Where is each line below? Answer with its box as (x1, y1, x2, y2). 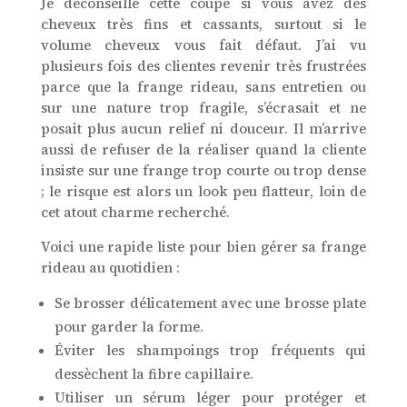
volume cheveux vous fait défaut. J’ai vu (40, 35, 367, 55)
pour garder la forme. (54, 317, 203, 337)
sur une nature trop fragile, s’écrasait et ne (40, 98, 367, 118)
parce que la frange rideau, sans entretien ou (40, 77, 367, 97)
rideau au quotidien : (40, 258, 180, 278)
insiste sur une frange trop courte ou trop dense (40, 161, 367, 181)
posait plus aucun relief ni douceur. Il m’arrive (40, 119, 367, 139)
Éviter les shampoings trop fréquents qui (54, 341, 367, 361)
